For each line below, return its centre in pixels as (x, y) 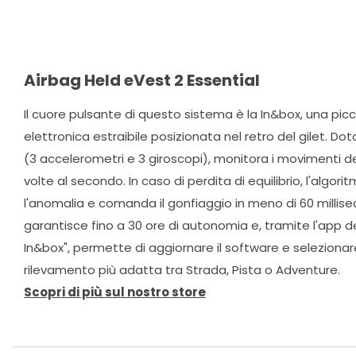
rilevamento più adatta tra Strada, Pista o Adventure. (182, 270)
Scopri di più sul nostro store (115, 292)
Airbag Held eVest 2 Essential (142, 81)
